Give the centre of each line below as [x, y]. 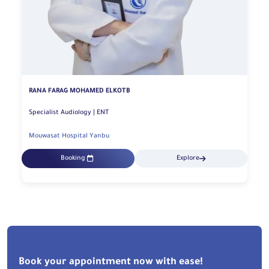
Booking [73, 159]
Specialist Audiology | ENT [103, 113]
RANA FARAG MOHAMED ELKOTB [80, 91]
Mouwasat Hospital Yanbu [69, 136]
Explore [188, 159]
